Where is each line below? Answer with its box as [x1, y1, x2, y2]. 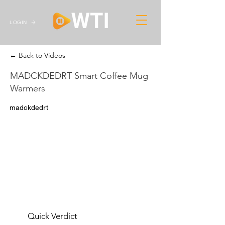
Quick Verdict [28, 211, 77, 221]
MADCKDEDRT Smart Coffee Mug [10, 70, 148, 81]
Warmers [10, 83, 45, 94]
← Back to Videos [10, 51, 65, 60]
